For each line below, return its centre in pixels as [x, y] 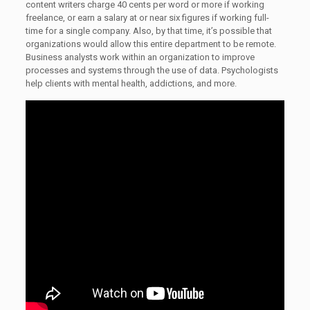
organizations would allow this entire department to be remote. [151, 44]
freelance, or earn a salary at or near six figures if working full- [147, 18]
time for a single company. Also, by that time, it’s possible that [148, 31]
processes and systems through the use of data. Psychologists [152, 70]
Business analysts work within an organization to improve [140, 57]
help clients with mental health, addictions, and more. [131, 83]
